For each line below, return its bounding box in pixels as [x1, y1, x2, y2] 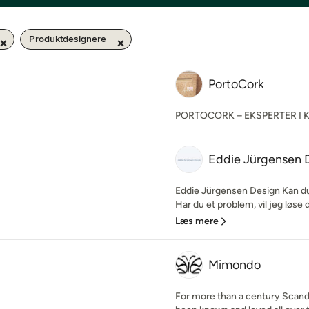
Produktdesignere [29, 33, 106, 45]
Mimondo [208, 257, 261, 272]
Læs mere [175, 215, 219, 227]
